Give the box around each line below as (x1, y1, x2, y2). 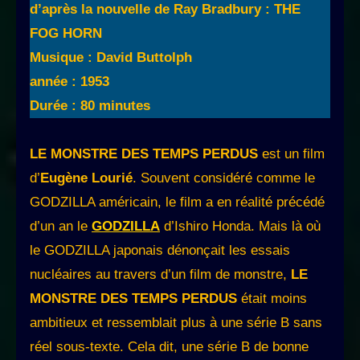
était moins (237, 291, 307, 307)
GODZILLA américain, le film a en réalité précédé (30, 194, 325, 211)
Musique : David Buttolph (30, 50, 192, 66)
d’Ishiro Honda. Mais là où (160, 219, 321, 235)
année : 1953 (30, 74, 109, 90)
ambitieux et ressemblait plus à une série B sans (30, 315, 322, 331)
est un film (262, 146, 325, 162)
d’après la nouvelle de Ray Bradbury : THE (30, 2, 301, 18)
